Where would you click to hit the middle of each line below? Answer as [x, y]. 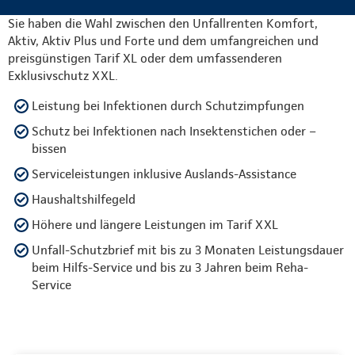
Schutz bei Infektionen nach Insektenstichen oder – [174, 131]
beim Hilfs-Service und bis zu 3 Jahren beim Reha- [170, 267]
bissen [49, 148]
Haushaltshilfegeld [84, 199]
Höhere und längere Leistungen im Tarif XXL [155, 224]
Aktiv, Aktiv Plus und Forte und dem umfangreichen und [163, 40]
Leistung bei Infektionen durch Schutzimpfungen [170, 105]
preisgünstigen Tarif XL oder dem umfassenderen [145, 58]
